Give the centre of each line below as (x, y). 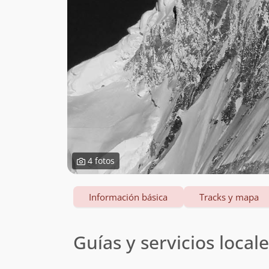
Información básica (128, 197)
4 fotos (100, 161)
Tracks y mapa (229, 197)
